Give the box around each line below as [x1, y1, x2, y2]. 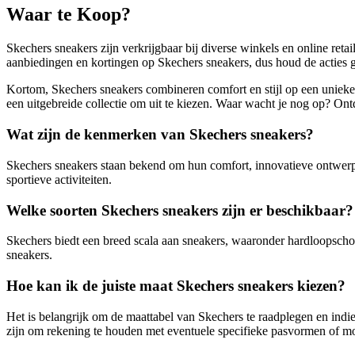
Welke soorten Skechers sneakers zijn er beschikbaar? [6, 201, 353, 219]
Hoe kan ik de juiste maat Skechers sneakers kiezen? [6, 277, 345, 294]
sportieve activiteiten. [6, 172, 112, 186]
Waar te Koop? [6, 4, 131, 25]
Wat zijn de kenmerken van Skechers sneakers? [6, 126, 314, 143]
